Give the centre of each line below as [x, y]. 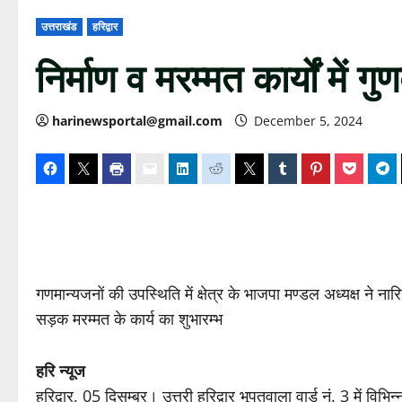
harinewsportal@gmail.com [137, 121]
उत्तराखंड [59, 26]
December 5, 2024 [308, 121]
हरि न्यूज [61, 371]
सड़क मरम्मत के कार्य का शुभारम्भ [129, 319]
